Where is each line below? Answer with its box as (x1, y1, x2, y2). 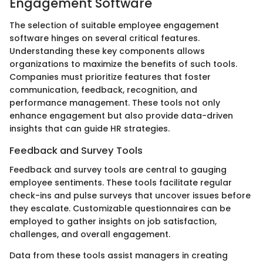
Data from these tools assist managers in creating (9, 249, 228, 261)
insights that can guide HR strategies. (9, 123, 170, 135)
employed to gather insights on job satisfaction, (9, 215, 217, 227)
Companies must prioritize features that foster (9, 71, 211, 83)
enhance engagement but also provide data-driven (9, 110, 233, 122)
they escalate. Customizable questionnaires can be (9, 202, 231, 214)
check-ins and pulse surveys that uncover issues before (9, 189, 251, 201)
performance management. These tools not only (9, 97, 220, 109)
